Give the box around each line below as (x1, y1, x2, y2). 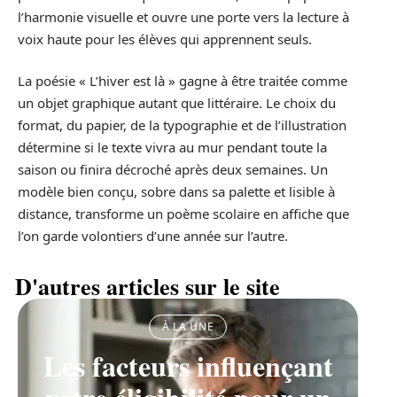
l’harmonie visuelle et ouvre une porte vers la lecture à (18, 7, 349, 26)
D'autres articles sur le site (15, 269, 280, 304)
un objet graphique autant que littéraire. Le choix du (18, 94, 336, 113)
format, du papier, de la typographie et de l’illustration (18, 116, 346, 135)
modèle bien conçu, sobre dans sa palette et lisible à (18, 183, 335, 201)
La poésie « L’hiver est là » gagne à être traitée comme (18, 72, 347, 90)
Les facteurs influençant (43, 345, 333, 387)
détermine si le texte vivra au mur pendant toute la (18, 138, 327, 157)
